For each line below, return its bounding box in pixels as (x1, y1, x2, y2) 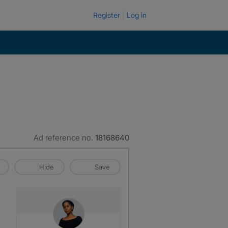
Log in (127, 11, 147, 19)
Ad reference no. (34, 133, 95, 142)
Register (93, 11, 120, 19)
